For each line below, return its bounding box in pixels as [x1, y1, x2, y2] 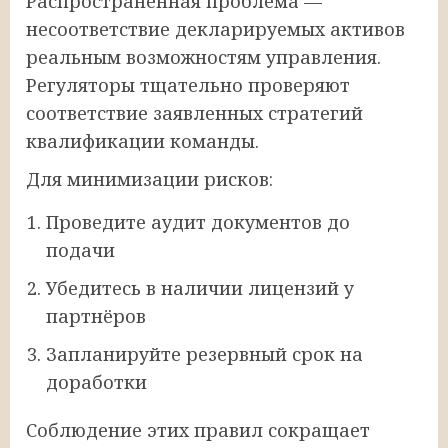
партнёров [46, 303, 146, 328]
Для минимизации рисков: [26, 166, 273, 191]
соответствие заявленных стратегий [26, 100, 363, 125]
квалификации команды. [26, 128, 259, 153]
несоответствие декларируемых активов [26, 16, 405, 41]
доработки [46, 369, 147, 394]
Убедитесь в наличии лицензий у [46, 275, 354, 300]
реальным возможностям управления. [26, 44, 381, 69]
